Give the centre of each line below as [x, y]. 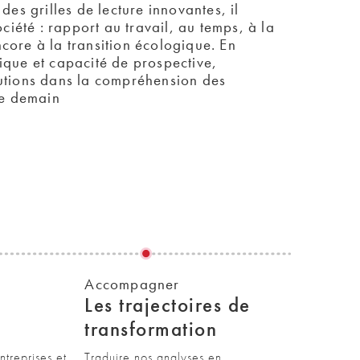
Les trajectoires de [168, 305]
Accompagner [132, 284]
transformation [151, 329]
